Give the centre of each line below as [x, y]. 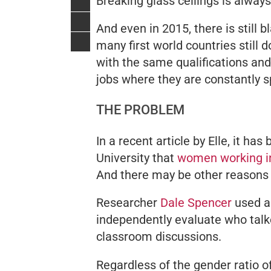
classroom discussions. [159, 236]
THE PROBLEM [140, 109]
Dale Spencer [196, 202]
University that [137, 158]
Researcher [128, 202]
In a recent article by [152, 141]
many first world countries [168, 45]
